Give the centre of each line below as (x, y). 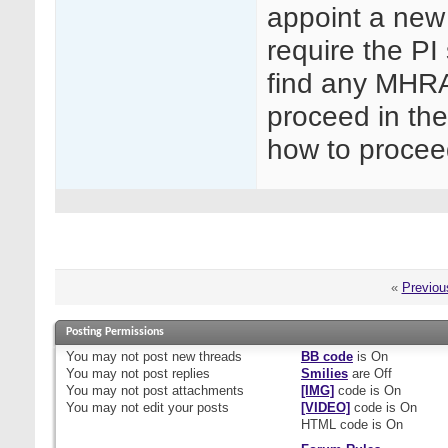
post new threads (190, 357)
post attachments (191, 391)
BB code (326, 357)
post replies (174, 374)
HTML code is (343, 425)
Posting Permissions (115, 332)
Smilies (324, 374)
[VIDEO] (325, 408)
